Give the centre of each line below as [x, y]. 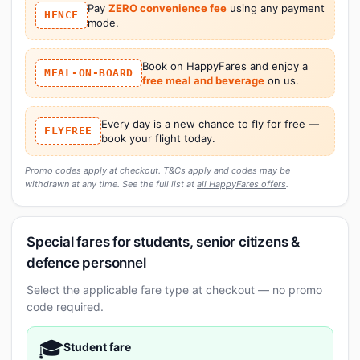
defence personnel [86, 262]
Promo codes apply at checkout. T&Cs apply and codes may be [157, 170]
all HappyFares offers [241, 184]
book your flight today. [158, 138]
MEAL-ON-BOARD [89, 72]
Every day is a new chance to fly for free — [210, 123]
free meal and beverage [203, 80]
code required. [65, 306]
